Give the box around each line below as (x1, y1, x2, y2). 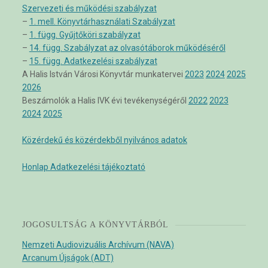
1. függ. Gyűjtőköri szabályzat (29, 29, 141, 39)
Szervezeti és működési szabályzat (22, 3, 157, 13)
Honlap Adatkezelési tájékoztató (22, 162, 145, 172)
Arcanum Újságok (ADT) (22, 253, 114, 263)
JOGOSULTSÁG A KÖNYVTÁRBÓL (22, 220, 169, 230)
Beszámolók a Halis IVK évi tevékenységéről (22, 95, 188, 105)
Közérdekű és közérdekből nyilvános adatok (22, 135, 187, 145)
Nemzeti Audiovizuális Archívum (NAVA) (22, 240, 174, 250)
